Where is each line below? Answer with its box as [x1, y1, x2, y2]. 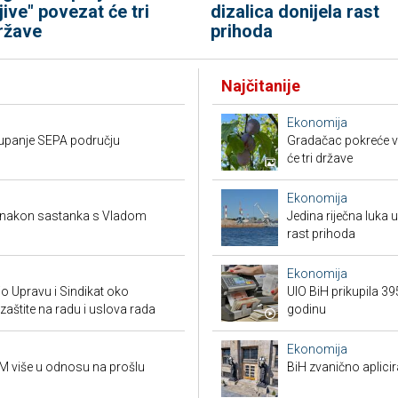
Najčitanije [221, 76, 300, 95]
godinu [287, 302, 326, 316]
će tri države [287, 151, 353, 165]
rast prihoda [287, 227, 355, 241]
